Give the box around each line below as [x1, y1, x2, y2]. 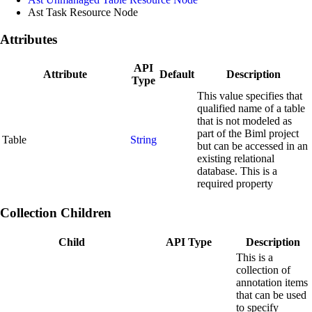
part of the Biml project [197, 127, 299, 140]
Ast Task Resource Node [28, 6, 138, 18]
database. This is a [197, 165, 277, 178]
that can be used [236, 288, 306, 301]
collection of [236, 263, 290, 276]
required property [197, 178, 273, 190]
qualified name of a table [197, 102, 305, 115]
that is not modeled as [197, 115, 292, 127]
